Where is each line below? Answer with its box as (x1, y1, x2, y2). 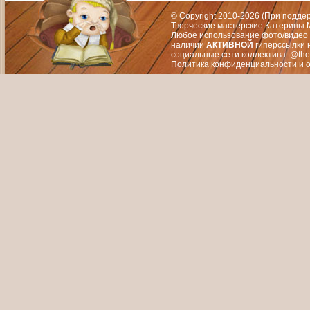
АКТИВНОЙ (206, 40, 253, 50)
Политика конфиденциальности (171, 60, 297, 69)
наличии (171, 40, 206, 50)
